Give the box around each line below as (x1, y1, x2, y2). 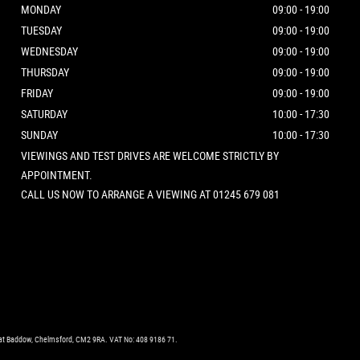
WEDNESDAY (21, 43, 78, 59)
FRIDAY (21, 85, 53, 100)
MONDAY (21, 2, 61, 17)
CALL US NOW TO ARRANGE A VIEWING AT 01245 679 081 (21, 186, 280, 202)
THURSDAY (21, 64, 69, 80)
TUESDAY (21, 22, 62, 38)
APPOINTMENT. (21, 167, 92, 182)
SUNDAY (21, 127, 58, 142)
